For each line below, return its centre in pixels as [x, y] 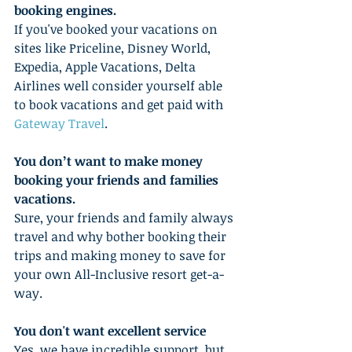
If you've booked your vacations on [117, 29]
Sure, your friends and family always [125, 217]
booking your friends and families [118, 180]
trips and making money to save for [121, 255]
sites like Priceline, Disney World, [114, 48]
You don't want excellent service [110, 330]
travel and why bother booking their [122, 236]
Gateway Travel [59, 123]
